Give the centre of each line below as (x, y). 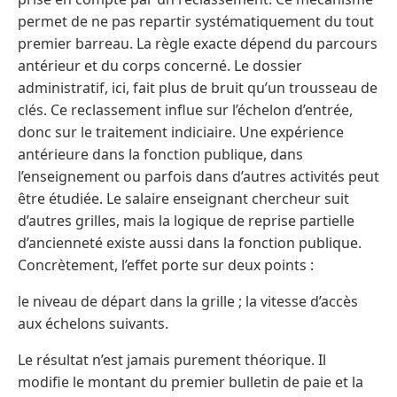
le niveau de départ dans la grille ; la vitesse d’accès (188, 302)
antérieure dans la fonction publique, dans (160, 155)
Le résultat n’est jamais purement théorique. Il (172, 360)
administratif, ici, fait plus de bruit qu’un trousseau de (198, 88)
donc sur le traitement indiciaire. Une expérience (181, 132)
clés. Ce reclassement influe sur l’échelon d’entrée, (185, 110)
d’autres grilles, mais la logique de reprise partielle (186, 221)
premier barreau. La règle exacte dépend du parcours (198, 44)
